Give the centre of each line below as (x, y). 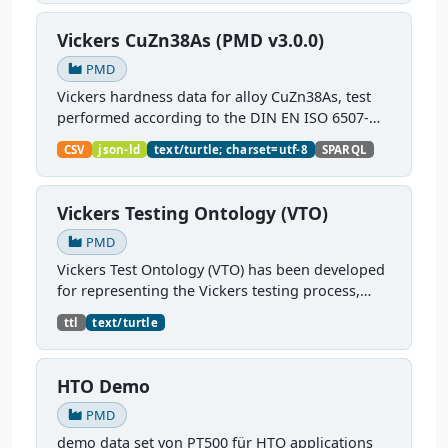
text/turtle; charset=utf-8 (230, 150)
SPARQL (344, 150)
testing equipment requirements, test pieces (207, 312)
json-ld (119, 150)
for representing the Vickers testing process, (208, 291)
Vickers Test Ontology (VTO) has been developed (221, 270)
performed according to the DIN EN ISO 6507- (213, 118)
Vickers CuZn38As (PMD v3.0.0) (190, 40)
